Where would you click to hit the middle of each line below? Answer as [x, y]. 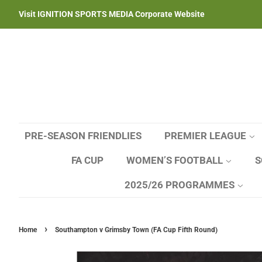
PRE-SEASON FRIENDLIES [83, 136]
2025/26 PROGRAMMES [181, 185]
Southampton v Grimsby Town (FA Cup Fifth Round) [136, 230]
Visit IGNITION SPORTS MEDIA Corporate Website [112, 14]
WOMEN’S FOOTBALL [176, 160]
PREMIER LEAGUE [206, 136]
